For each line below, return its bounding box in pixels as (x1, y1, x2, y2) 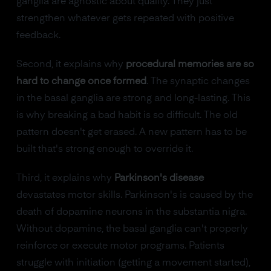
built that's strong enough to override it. (16, 145, 193, 154)
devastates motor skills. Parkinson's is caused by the (16, 191, 253, 200)
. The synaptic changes (146, 77, 250, 87)
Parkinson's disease (114, 174, 204, 183)
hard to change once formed (16, 77, 146, 87)
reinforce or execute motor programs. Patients (16, 241, 224, 251)
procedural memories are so (125, 60, 254, 70)
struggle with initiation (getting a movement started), (16, 258, 250, 268)
